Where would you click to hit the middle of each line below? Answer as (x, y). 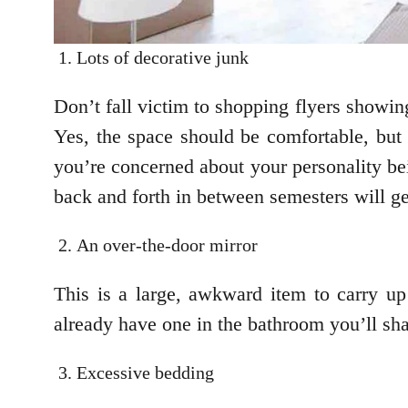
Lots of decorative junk (163, 58)
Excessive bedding (145, 373)
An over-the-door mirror (167, 245)
